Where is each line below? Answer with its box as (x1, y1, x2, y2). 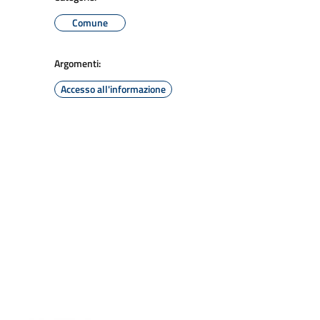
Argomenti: (54, 56, 101, 71)
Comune (72, 15, 108, 30)
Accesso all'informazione (61, 81, 166, 96)
